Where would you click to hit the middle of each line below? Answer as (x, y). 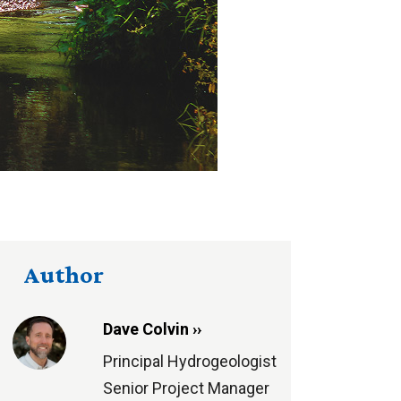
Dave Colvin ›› (152, 329)
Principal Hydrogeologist (189, 361)
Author (64, 274)
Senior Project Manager (186, 388)
